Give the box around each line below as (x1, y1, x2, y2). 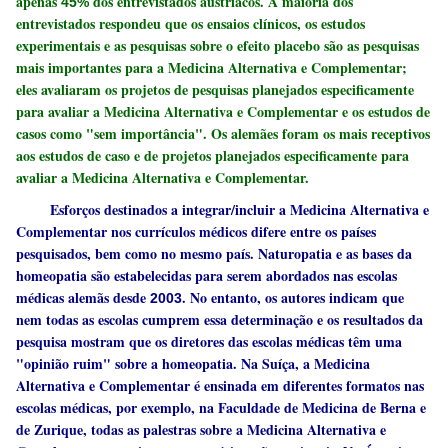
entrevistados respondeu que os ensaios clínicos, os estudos (16, 13, 366, 35)
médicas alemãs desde (16, 287, 151, 308)
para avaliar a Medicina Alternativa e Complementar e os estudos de (16, 101, 431, 123)
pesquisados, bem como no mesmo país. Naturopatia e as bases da (16, 243, 413, 264)
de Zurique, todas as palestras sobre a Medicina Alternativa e (16, 419, 387, 440)
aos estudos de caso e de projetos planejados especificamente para (16, 145, 410, 167)
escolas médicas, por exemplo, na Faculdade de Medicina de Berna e (16, 397, 427, 418)
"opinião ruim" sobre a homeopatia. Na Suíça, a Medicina (16, 353, 371, 374)
